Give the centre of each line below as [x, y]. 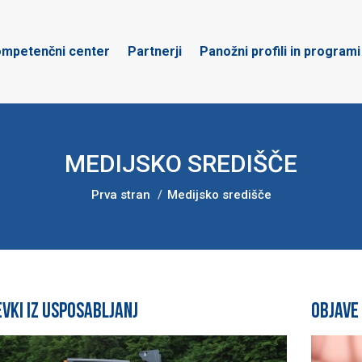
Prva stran [120, 195]
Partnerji [155, 51]
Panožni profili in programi [280, 51]
